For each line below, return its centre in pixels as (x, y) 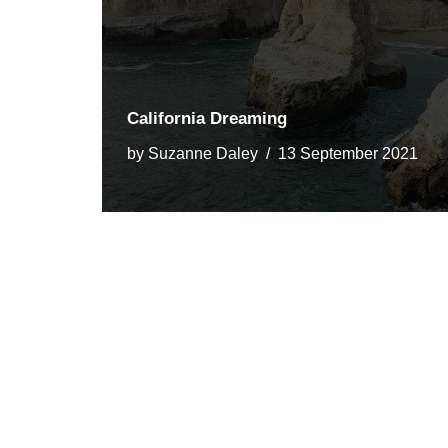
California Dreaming (207, 118)
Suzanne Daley (203, 153)
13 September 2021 (348, 153)
